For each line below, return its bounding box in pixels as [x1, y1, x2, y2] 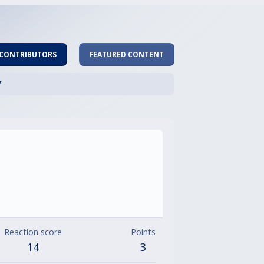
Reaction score [4, 226, 62, 238]
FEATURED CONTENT [89, 49, 164, 60]
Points [131, 226, 156, 238]
